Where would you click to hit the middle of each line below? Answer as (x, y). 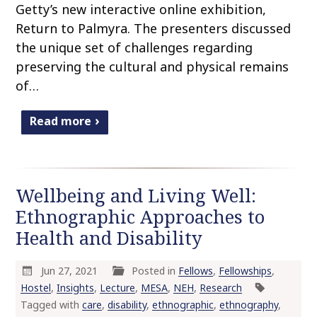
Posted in (155, 271)
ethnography (248, 305)
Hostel (35, 288)
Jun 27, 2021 (70, 271)
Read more (61, 121)
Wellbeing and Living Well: (136, 196)
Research (220, 288)
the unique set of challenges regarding (134, 48)
